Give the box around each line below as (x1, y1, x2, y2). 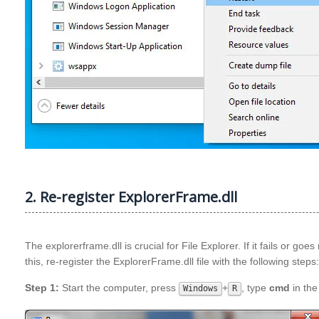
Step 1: (25, 281, 59, 293)
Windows (183, 283, 218, 293)
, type (241, 281, 269, 293)
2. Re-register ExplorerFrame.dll (25, 187, 237, 206)
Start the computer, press (59, 281, 179, 293)
